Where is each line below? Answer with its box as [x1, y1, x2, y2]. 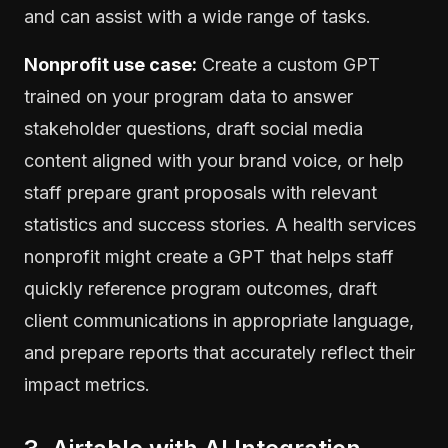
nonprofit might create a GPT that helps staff [24, 245, 394, 267]
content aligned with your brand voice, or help [24, 149, 404, 171]
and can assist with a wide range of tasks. [24, 5, 371, 27]
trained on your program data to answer [24, 85, 353, 107]
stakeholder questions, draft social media [24, 117, 363, 139]
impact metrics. [24, 373, 150, 395]
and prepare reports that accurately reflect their [24, 341, 415, 363]
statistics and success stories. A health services [24, 213, 416, 235]
